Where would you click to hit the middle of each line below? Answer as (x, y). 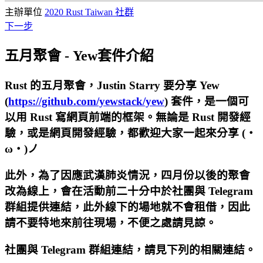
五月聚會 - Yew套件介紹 (79, 55)
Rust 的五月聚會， (51, 85)
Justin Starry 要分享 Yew (158, 85)
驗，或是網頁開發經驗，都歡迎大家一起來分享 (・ (131, 133)
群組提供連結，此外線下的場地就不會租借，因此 (127, 207)
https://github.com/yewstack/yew (86, 101)
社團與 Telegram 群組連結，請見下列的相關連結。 (130, 250)
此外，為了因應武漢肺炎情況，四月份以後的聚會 (127, 176)
